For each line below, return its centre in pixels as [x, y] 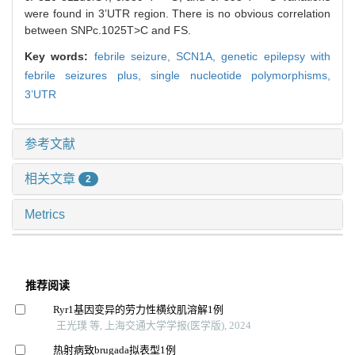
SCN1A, [199, 56]
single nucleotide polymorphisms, [241, 75]
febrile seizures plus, [88, 75]
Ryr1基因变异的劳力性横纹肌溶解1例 [138, 310]
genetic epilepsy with [276, 56]
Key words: [59, 56]
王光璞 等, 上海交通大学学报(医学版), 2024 [153, 326]
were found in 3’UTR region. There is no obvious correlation [177, 13]
